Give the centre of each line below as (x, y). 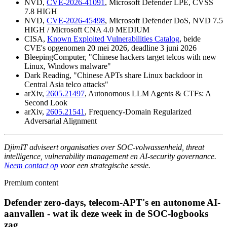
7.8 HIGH (41, 11)
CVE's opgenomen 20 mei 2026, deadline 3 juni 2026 (110, 48)
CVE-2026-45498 (76, 20)
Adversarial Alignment (61, 121)
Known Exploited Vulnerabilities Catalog (113, 39)
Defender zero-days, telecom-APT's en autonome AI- (112, 202)
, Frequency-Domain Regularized (138, 111)
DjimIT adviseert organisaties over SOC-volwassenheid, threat (104, 147)
